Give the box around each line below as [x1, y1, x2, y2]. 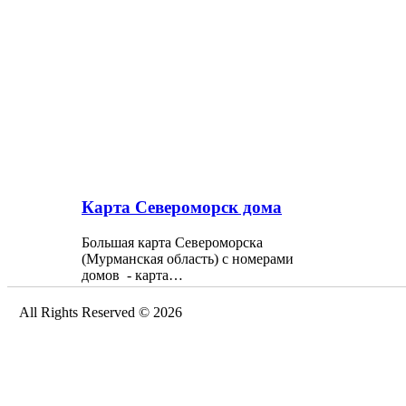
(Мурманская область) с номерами [82, 251, 294, 267]
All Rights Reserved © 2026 [19, 304, 182, 320]
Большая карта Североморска [82, 235, 263, 251]
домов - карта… [82, 267, 183, 284]
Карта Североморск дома [82, 198, 282, 217]
